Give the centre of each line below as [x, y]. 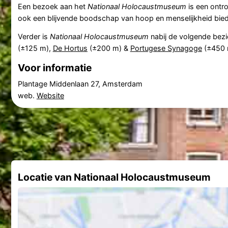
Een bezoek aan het [52, 7]
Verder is [34, 37]
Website [50, 96]
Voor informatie [54, 67]
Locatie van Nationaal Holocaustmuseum [114, 177]
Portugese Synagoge [166, 48]
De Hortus [70, 48]
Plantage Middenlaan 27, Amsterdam [80, 84]
